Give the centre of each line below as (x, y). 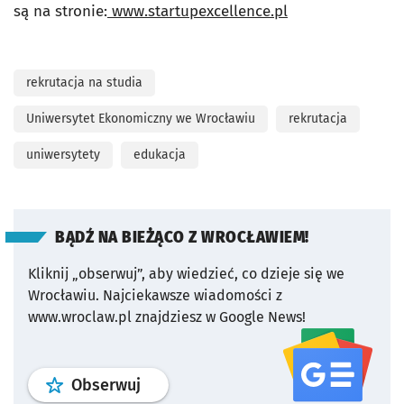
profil (160, 384)
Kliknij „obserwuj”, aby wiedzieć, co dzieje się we (186, 274)
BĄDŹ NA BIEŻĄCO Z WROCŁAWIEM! (182, 238)
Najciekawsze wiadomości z (193, 295)
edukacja (160, 155)
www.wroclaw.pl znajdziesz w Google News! (167, 317)
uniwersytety (63, 155)
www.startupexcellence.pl (200, 11)
